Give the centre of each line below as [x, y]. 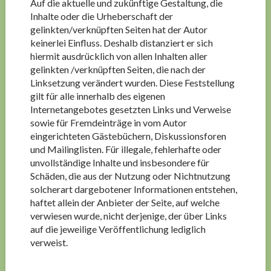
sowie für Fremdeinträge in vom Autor [108, 122]
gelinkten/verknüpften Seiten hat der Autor [119, 29]
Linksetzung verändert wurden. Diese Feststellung [132, 83]
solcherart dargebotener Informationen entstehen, [133, 189]
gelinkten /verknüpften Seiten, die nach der [118, 69]
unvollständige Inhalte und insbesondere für [119, 162]
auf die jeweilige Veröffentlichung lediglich [118, 229]
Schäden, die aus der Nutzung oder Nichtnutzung [130, 176]
